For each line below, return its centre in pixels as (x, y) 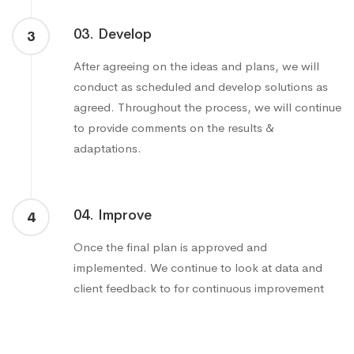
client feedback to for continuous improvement (199, 288)
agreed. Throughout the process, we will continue (207, 107)
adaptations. (107, 149)
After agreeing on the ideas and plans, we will (196, 66)
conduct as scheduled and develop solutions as (201, 87)
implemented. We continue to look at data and (198, 268)
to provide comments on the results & (174, 128)
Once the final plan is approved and (170, 247)
